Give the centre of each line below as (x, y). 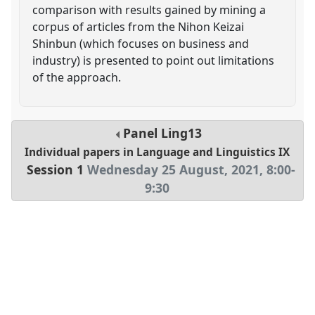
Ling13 (181, 133)
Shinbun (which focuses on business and (141, 43)
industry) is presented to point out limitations (154, 60)
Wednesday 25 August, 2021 (173, 170)
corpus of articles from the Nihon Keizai (139, 26)
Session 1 (55, 170)
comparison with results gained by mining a (149, 9)
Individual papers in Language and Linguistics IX (157, 153)
